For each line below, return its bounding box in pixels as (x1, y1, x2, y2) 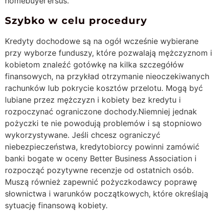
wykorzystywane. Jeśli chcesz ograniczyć (5, 130, 160, 140)
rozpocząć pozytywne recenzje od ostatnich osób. (5, 165, 194, 175)
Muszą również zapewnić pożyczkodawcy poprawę (5, 177, 197, 187)
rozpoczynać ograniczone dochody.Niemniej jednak (5, 107, 197, 117)
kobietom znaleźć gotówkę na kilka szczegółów (5, 60, 184, 70)
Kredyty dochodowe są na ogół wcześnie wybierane (5, 36, 198, 46)
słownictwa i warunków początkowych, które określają (5, 189, 208, 199)
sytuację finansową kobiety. (5, 200, 108, 211)
